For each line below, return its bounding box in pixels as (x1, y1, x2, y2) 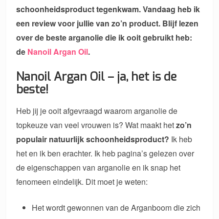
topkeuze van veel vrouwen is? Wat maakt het (16, 119, 175, 131)
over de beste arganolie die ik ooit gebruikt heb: (16, 32, 193, 44)
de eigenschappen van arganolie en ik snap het (16, 162, 181, 174)
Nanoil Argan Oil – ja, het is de (16, 69, 177, 85)
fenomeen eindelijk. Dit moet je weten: (16, 176, 148, 188)
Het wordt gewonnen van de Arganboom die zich (32, 202, 201, 214)
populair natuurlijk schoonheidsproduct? (16, 133, 170, 145)
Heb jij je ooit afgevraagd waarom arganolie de (16, 105, 178, 117)
